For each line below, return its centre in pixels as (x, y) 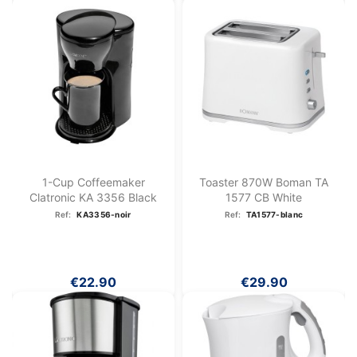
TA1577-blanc (275, 215)
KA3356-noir (104, 215)
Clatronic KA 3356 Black (93, 198)
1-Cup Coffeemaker (93, 182)
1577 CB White (264, 198)
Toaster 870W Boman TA (264, 182)
